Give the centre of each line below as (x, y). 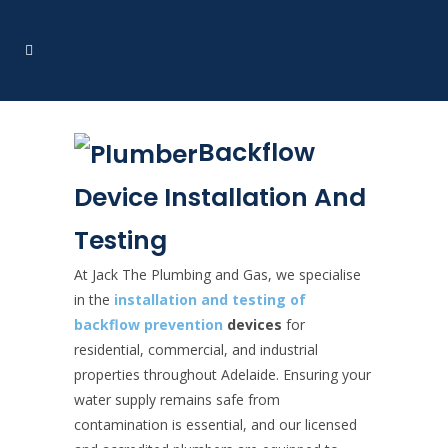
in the (94, 299)
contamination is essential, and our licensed (215, 424)
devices (252, 324)
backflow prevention (148, 324)
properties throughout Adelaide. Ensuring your (222, 374)
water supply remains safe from (177, 399)
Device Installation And (220, 197)
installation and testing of (210, 299)
